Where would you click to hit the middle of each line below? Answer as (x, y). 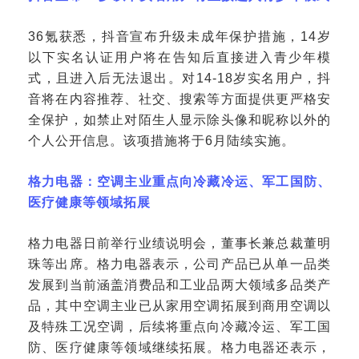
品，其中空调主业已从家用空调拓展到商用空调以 (179, 306)
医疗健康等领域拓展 (90, 202)
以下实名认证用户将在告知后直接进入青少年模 (179, 57)
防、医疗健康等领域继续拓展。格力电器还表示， (179, 347)
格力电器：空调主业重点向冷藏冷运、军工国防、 (179, 182)
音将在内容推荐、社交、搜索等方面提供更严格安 (179, 99)
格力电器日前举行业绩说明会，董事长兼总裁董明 (179, 243)
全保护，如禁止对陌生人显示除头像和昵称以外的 (179, 120)
